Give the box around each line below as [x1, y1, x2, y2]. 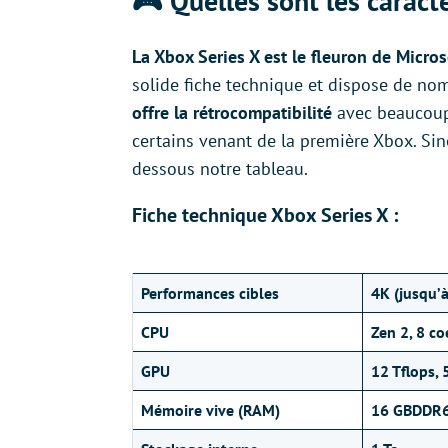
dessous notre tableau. [132, 157, 312, 181]
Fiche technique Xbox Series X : [132, 202, 398, 229]
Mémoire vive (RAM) [141, 400, 280, 421]
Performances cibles [141, 283, 279, 304]
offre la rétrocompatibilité [132, 101, 332, 125]
